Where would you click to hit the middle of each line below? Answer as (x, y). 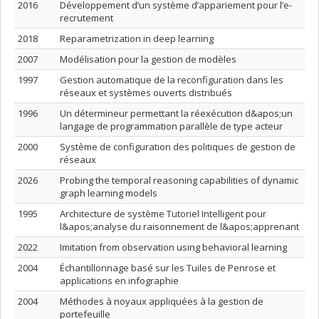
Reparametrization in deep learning (137, 38)
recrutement (87, 18)
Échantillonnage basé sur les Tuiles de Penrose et (168, 268)
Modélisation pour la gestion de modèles (148, 59)
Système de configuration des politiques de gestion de (178, 147)
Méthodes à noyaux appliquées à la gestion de (162, 301)
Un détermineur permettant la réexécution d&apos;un (176, 113)
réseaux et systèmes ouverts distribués (146, 93)
